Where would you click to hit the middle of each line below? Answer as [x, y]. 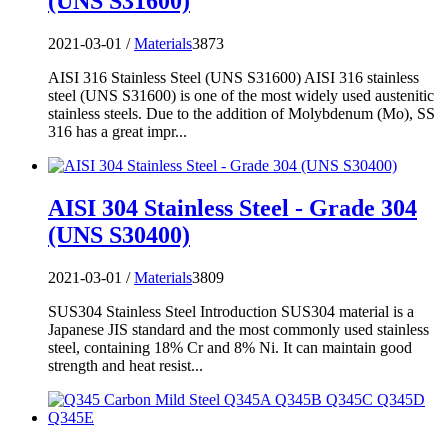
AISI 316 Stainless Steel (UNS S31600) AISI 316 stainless [233, 77]
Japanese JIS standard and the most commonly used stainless [238, 329]
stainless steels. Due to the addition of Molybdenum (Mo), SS [241, 113]
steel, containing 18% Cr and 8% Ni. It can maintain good [230, 347]
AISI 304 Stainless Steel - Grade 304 [232, 207]
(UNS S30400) [119, 234]
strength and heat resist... [125, 365]
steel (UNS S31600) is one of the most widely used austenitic [241, 95]
